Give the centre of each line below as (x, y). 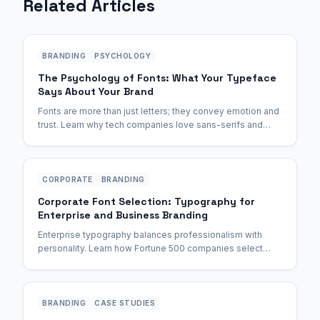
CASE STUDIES (125, 303)
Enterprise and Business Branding (123, 215)
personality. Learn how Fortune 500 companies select (150, 248)
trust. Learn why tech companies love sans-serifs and (150, 125)
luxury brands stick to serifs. (97, 138)
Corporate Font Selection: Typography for (146, 201)
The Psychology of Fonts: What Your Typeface (157, 78)
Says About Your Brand (96, 91)
